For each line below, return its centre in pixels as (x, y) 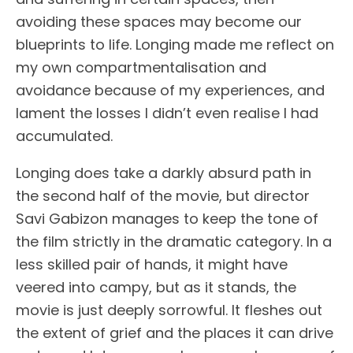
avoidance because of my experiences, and (170, 90)
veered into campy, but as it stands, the (156, 287)
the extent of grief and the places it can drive (175, 333)
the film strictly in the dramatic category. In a (174, 242)
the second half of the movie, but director (163, 196)
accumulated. (64, 136)
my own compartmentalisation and (141, 67)
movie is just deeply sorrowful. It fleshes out (169, 310)
